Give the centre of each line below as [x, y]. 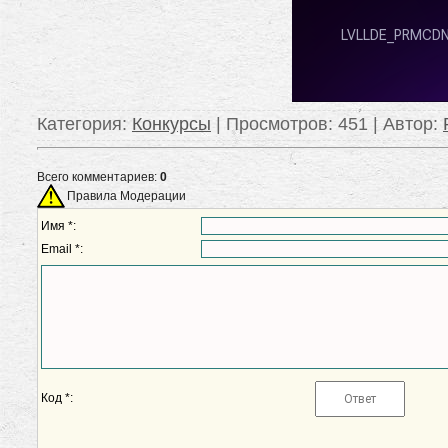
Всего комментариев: [98, 177]
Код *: [57, 398]
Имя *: [58, 226]
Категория [79, 124]
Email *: [62, 249]
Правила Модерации [126, 196]
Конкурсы [171, 124]
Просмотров [277, 124]
